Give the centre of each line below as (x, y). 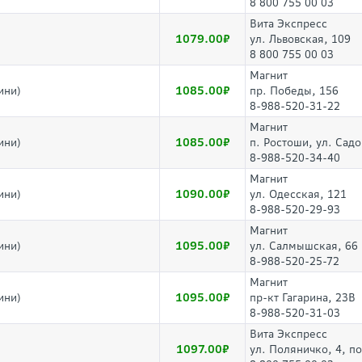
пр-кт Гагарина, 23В (303, 298)
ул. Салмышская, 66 (304, 246)
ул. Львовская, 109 (300, 39)
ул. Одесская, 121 (298, 194)
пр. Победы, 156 (294, 91)
